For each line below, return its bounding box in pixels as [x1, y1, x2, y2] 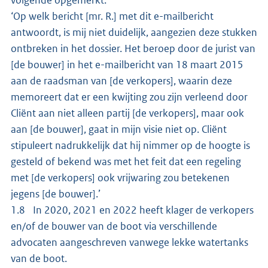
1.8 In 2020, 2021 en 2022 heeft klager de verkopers [11, 203, 254, 217]
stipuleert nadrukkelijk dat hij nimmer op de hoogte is [11, 138, 250, 152]
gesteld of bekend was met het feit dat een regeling [11, 154, 241, 168]
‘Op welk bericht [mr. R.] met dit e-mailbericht [11, 9, 214, 23]
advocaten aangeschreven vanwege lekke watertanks [11, 235, 248, 249]
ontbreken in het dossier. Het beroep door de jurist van [11, 41, 255, 55]
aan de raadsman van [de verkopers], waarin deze [11, 74, 232, 87]
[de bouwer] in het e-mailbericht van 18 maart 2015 [11, 57, 243, 71]
